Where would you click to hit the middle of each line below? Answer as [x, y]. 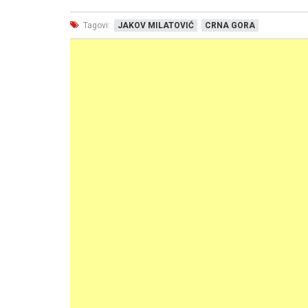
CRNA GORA [230, 25]
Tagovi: [96, 25]
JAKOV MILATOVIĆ [156, 25]
